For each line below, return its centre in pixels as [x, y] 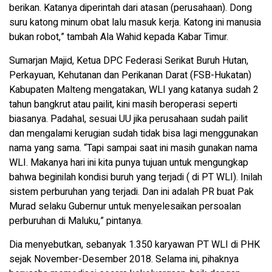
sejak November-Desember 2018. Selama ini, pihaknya [124, 260]
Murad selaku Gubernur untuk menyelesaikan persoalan [125, 207]
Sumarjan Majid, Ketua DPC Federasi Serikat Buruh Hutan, [129, 61]
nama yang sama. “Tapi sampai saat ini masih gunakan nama [133, 148]
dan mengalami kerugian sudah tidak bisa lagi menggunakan [134, 134]
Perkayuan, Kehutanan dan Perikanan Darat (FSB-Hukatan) [130, 76]
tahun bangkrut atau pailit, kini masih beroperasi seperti [123, 105]
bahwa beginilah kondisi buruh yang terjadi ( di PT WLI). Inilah [136, 178]
